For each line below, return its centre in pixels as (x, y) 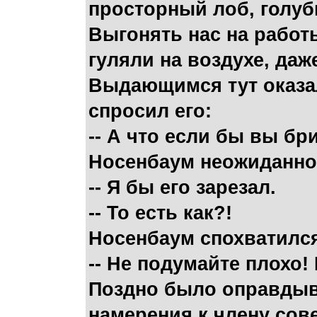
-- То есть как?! (160, 213)
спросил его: (150, 111)
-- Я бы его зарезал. (182, 188)
